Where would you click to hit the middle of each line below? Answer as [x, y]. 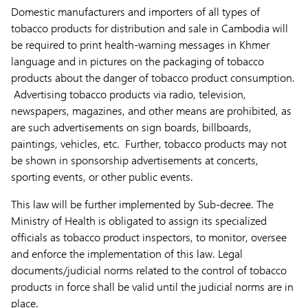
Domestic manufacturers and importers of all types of [135, 11]
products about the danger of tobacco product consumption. [153, 77]
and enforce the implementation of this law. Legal [127, 253]
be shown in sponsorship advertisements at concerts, [135, 160]
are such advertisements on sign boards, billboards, [131, 127]
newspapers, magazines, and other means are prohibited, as [151, 110]
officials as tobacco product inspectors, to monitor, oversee [149, 237]
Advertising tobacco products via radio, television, [129, 94]
